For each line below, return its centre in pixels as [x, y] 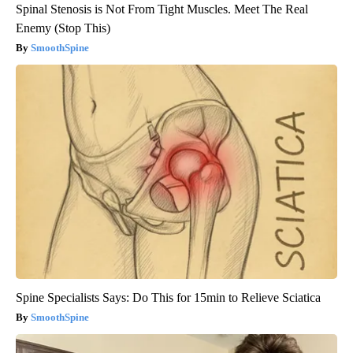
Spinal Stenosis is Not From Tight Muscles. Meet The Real [162, 9]
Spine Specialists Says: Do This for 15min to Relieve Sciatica [168, 298]
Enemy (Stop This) [63, 28]
